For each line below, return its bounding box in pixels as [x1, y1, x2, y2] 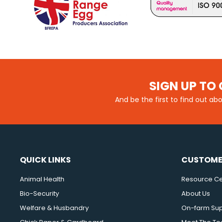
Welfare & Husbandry [20, 203, 89, 213]
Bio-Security [20, 188, 59, 198]
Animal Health [20, 174, 64, 184]
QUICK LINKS [20, 154, 71, 166]
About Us [181, 188, 210, 198]
